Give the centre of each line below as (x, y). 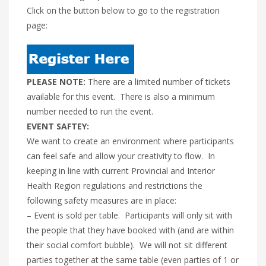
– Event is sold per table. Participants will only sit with (129, 215)
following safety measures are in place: (102, 200)
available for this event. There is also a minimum (121, 96)
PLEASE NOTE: (56, 81)
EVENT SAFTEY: (58, 126)
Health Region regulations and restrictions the (115, 185)
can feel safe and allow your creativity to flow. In (121, 156)
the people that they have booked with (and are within (130, 230)
